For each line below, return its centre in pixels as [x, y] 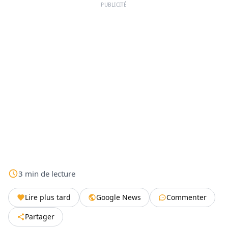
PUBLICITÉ [114, 5]
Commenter [187, 197]
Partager [40, 217]
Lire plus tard [48, 197]
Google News [119, 197]
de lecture [58, 174]
